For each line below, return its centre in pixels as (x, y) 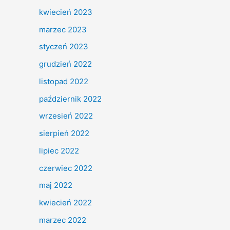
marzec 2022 (63, 220)
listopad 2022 (64, 81)
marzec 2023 (63, 29)
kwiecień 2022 (65, 203)
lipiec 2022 (59, 150)
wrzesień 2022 (66, 116)
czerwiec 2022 (66, 168)
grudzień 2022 (65, 64)
